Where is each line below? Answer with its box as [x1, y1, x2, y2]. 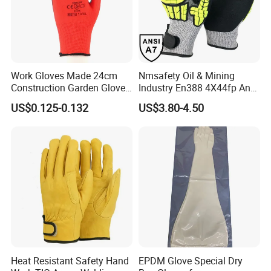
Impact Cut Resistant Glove [138, 93, 254, 107]
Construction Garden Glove [11, 81, 126, 95]
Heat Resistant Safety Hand [11, 253, 129, 267]
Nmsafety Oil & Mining [138, 69, 235, 83]
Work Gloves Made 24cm [11, 69, 118, 83]
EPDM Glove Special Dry [138, 253, 243, 267]
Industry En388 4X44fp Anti [138, 81, 256, 95]
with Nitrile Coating [11, 93, 93, 107]
